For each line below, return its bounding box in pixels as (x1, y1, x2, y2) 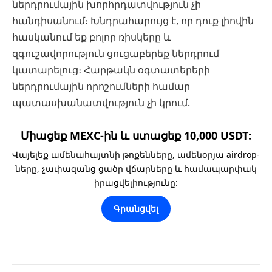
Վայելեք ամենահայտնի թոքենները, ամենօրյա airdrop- (12, 148, 260, 160)
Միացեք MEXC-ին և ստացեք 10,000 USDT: (21, 127, 251, 143)
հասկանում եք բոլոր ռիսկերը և (12, 30, 171, 44)
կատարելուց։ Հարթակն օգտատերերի (12, 63, 210, 77)
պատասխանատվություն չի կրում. (12, 96, 190, 110)
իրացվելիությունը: (94, 176, 178, 188)
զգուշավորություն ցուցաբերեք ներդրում (12, 47, 219, 61)
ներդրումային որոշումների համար (12, 80, 190, 93)
